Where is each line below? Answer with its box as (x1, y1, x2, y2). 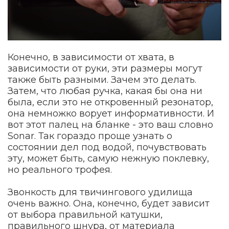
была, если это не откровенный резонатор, (8, 96, 213, 108)
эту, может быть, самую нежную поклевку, (8, 152, 209, 164)
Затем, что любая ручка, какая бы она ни (8, 85, 202, 97)
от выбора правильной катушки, (8, 209, 163, 220)
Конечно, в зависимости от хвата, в (8, 51, 174, 63)
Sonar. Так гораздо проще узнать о (8, 130, 172, 142)
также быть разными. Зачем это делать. (8, 74, 196, 85)
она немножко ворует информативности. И (8, 107, 214, 119)
